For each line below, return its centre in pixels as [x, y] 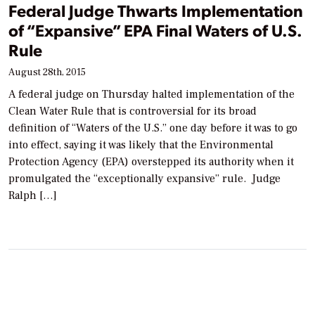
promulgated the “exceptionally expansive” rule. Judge [144, 179]
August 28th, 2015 [47, 73]
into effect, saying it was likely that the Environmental [141, 145]
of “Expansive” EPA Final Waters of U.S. [155, 30]
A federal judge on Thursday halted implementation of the [152, 95]
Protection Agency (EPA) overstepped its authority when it [151, 162]
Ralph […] [33, 196]
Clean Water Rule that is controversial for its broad [133, 111]
